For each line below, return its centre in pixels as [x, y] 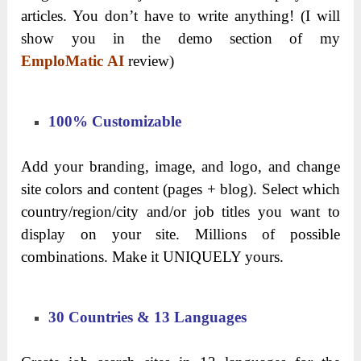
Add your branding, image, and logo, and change [180, 166]
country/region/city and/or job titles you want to [180, 211]
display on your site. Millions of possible [180, 234]
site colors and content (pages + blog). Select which [180, 189]
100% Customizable [115, 121]
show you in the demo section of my [180, 38]
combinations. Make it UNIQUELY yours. [153, 256]
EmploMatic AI [73, 60]
